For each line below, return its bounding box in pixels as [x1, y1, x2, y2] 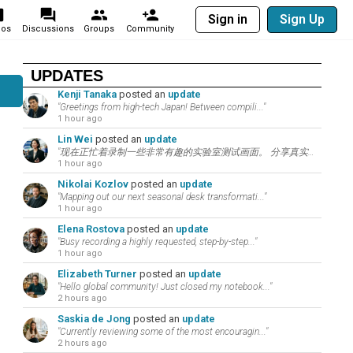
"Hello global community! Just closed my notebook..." [57, 281, 272, 292]
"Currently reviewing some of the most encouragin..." [57, 326, 268, 337]
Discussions [21, 24, 74, 34]
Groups [84, 24, 114, 34]
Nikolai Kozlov [57, 178, 128, 190]
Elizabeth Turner [57, 268, 137, 280]
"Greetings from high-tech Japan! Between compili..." [57, 102, 266, 113]
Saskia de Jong [57, 313, 131, 325]
